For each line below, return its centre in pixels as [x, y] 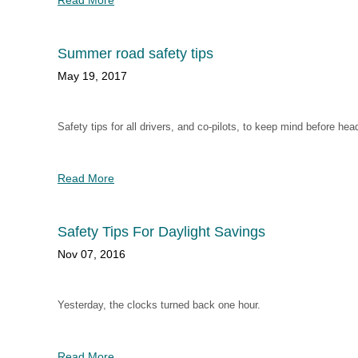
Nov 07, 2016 [91, 254]
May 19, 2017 [92, 76]
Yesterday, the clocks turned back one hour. [159, 305]
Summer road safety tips [135, 54]
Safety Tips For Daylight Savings [161, 232]
